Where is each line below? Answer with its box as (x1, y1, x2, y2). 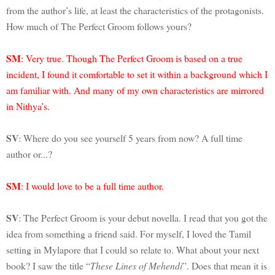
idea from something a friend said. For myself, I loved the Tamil (6, 227, 251, 240)
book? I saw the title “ (6, 258, 90, 272)
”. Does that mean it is (182, 258, 267, 272)
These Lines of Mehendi (90, 258, 182, 272)
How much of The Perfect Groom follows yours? (6, 19, 195, 33)
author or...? (6, 147, 55, 160)
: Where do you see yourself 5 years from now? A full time (18, 131, 242, 144)
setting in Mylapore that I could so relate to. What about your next (6, 242, 259, 256)
